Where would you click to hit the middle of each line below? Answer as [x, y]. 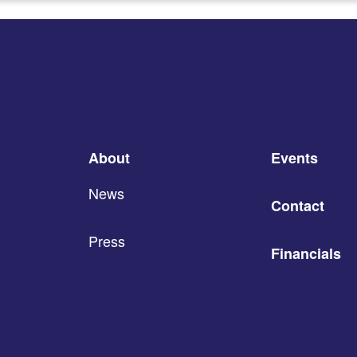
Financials [306, 253]
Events [294, 157]
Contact [298, 205]
